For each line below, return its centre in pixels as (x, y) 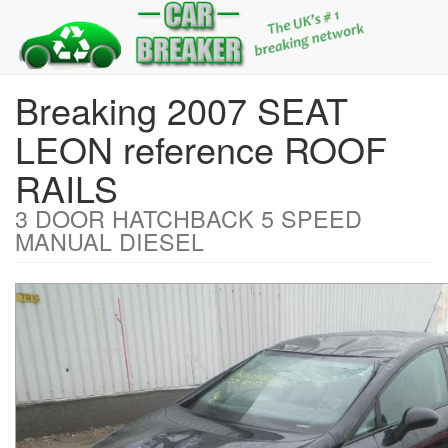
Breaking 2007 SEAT (181, 109)
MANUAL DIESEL (109, 241)
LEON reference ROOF (201, 148)
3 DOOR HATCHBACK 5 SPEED (188, 218)
